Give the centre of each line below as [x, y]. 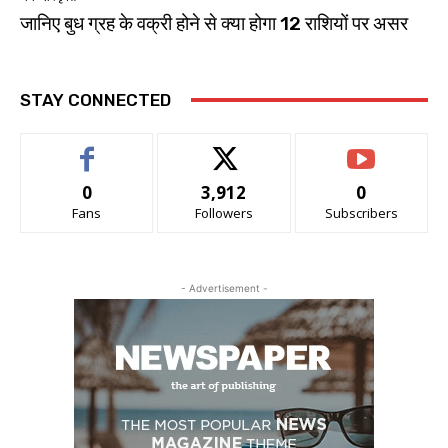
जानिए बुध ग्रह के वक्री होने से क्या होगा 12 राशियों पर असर [214, 23]
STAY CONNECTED [95, 99]
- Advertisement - [224, 287]
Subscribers [361, 212]
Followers [223, 212]
